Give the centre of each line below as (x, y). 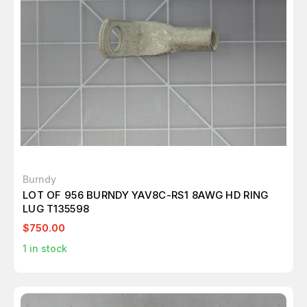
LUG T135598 (56, 209)
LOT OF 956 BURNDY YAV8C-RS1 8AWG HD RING (146, 195)
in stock (47, 249)
